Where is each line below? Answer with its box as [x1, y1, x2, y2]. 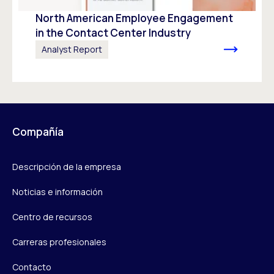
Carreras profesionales [12, 235, 106, 248]
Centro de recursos [12, 210, 92, 223]
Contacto [12, 261, 51, 273]
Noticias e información [12, 185, 103, 198]
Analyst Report [42, 43, 102, 55]
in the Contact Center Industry [35, 25, 191, 40]
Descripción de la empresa [12, 160, 121, 172]
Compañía [12, 124, 64, 139]
